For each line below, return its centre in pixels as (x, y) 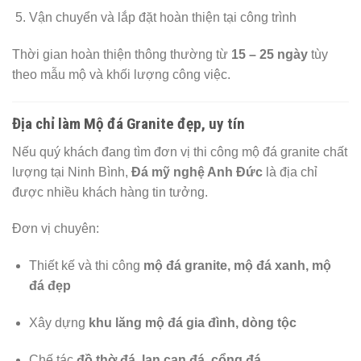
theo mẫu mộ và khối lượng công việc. (121, 75)
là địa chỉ (290, 172)
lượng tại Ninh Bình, (72, 172)
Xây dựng (58, 322)
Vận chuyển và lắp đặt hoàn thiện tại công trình (162, 18)
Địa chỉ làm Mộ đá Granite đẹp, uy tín (129, 123)
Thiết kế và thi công (86, 266)
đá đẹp (50, 286)
